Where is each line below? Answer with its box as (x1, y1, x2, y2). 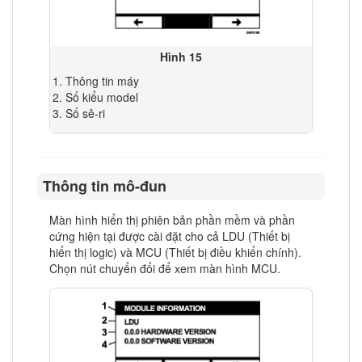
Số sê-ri (65, 105, 106, 122)
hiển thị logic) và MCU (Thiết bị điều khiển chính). (49, 243, 301, 260)
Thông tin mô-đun (43, 175, 167, 196)
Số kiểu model (65, 89, 139, 106)
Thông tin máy (65, 73, 140, 90)
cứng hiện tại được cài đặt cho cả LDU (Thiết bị (49, 227, 290, 244)
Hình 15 (160, 48, 202, 65)
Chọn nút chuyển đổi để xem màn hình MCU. (49, 259, 280, 276)
